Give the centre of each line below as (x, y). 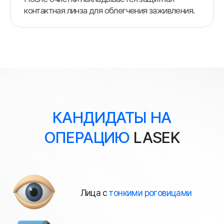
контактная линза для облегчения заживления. (109, 11)
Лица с (94, 192)
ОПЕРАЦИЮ (87, 137)
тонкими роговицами (150, 192)
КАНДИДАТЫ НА (112, 117)
